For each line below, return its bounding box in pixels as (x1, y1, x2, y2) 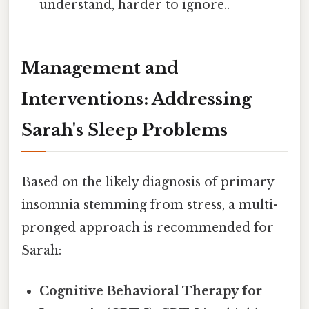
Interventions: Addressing (21, 89, 252, 110)
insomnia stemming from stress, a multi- (21, 197, 278, 212)
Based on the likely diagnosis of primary (21, 174, 274, 190)
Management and (21, 58, 179, 79)
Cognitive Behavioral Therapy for (39, 283, 263, 299)
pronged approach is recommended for (21, 219, 274, 235)
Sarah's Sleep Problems (21, 120, 228, 141)
